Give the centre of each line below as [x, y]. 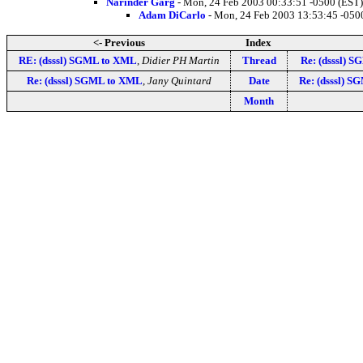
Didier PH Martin [180, 60]
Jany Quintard [179, 80]
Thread [259, 60]
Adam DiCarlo [172, 15]
